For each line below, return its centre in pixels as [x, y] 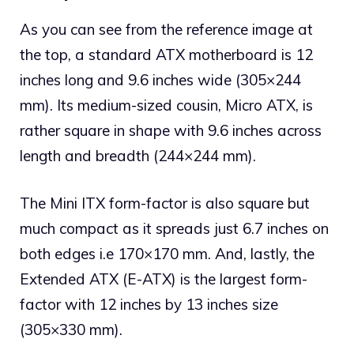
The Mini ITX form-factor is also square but [165, 203]
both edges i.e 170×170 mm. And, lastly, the [167, 254]
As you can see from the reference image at [166, 29]
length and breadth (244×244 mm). [138, 155]
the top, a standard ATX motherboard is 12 [166, 54]
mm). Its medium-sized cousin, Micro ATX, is [166, 105]
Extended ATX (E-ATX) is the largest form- [164, 279]
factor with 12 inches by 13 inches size [149, 305]
